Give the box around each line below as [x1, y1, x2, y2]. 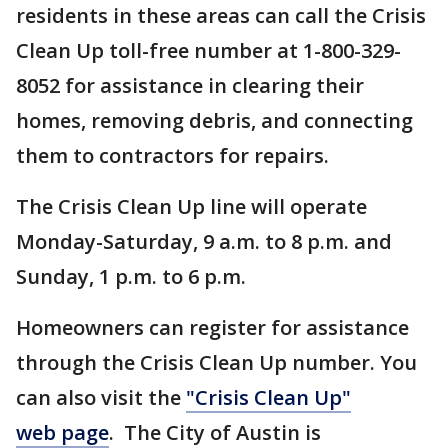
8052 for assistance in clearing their [16, 72, 364, 99]
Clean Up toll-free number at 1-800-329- [16, 37, 401, 64]
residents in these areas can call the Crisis [16, 2, 426, 29]
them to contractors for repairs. [16, 142, 334, 169]
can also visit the [16, 384, 186, 411]
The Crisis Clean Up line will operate [16, 193, 367, 220]
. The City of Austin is [109, 419, 321, 446]
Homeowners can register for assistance [16, 314, 409, 341]
